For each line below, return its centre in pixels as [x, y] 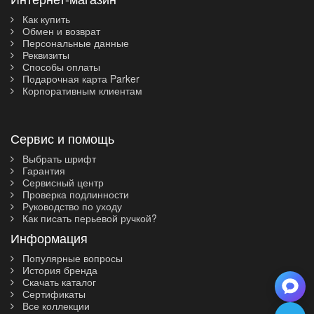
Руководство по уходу [71, 206]
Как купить [45, 19]
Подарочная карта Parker [80, 78]
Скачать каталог [58, 282]
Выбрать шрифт [58, 158]
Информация [49, 238]
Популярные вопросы [71, 258]
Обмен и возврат [60, 31]
